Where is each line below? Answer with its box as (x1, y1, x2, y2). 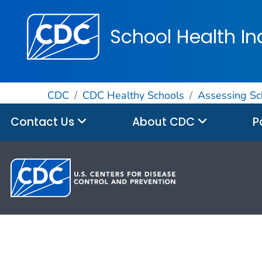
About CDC (132, 113, 198, 130)
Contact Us (11, 113, 77, 130)
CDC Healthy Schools (82, 88, 184, 102)
